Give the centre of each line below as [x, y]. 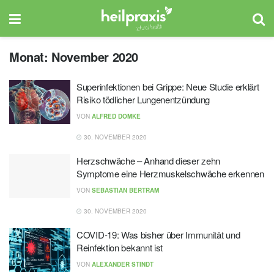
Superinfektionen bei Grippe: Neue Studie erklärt [168, 87]
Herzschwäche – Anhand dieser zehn [149, 161]
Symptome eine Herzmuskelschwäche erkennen [170, 173]
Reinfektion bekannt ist [120, 247]
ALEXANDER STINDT [123, 264]
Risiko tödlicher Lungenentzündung [143, 99]
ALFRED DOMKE [116, 116]
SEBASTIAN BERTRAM [125, 190]
